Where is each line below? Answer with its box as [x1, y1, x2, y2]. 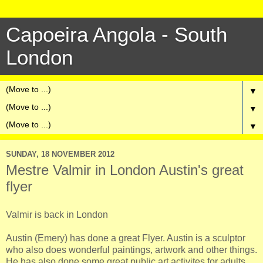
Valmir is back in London [6, 209, 108, 220]
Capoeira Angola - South [6, 23, 227, 46]
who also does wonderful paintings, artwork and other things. [6, 244, 257, 255]
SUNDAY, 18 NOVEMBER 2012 [6, 149, 114, 159]
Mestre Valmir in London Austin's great [6, 162, 244, 178]
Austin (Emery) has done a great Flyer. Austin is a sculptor [6, 232, 245, 243]
